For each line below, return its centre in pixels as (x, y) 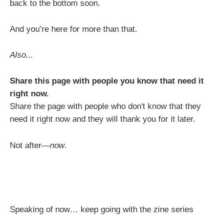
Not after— (30, 145)
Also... (22, 55)
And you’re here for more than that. (74, 29)
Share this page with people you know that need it (107, 81)
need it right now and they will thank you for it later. (103, 119)
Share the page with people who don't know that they (105, 107)
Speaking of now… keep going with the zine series (102, 210)
